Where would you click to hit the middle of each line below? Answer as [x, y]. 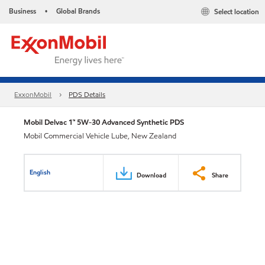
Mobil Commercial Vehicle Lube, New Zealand [100, 136]
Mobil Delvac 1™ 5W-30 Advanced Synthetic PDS [104, 122]
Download [151, 175]
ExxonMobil [33, 95]
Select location [237, 12]
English [40, 172]
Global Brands [78, 11]
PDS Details [87, 95]
